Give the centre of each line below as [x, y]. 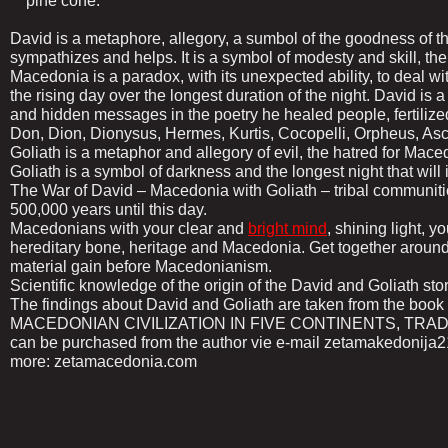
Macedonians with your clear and [129, 229]
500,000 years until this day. [108, 210]
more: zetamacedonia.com [103, 362]
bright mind [287, 229]
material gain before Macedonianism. [141, 267]
